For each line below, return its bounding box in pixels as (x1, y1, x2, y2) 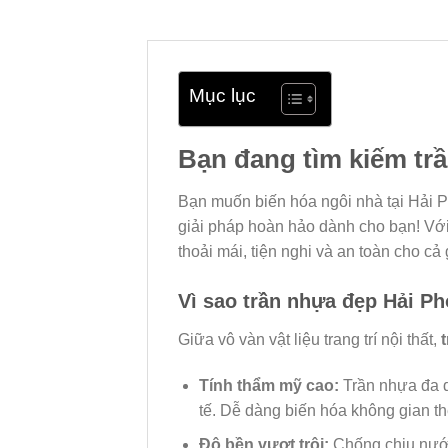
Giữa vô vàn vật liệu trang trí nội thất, (178, 330, 441, 348)
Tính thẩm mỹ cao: (198, 376, 339, 394)
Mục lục (189, 85, 256, 107)
